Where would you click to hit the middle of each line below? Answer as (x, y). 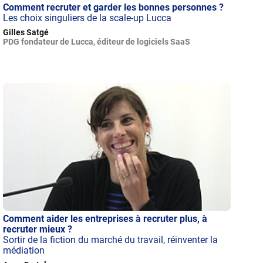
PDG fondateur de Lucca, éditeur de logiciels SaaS (97, 42)
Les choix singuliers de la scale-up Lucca (87, 18)
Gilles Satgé (26, 33)
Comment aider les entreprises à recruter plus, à (105, 218)
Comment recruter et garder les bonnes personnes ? (114, 8)
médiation (24, 250)
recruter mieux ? (38, 229)
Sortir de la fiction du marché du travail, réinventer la (111, 240)
